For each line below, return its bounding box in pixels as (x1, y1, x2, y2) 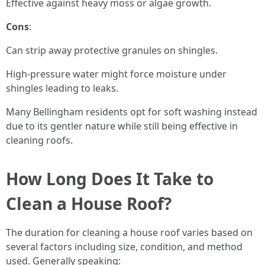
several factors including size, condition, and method (6, 240, 243, 253)
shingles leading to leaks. (6, 82, 118, 95)
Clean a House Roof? (6, 192, 172, 215)
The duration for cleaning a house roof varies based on (6, 226, 253, 239)
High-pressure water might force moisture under (6, 67, 227, 80)
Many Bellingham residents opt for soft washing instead (6, 105, 257, 118)
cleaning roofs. (6, 134, 73, 147)
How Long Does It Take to (6, 167, 214, 190)
